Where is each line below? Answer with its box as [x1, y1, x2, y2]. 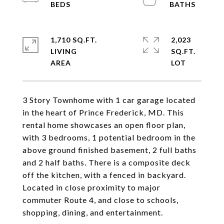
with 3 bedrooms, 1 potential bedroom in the [22, 132, 195, 142]
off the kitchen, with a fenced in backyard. [22, 170, 186, 179]
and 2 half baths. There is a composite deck [22, 157, 190, 167]
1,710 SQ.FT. [50, 35, 97, 44]
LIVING [50, 47, 77, 55]
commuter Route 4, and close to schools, [22, 195, 178, 204]
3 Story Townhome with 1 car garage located [22, 95, 195, 104]
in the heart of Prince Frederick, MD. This [22, 107, 184, 117]
